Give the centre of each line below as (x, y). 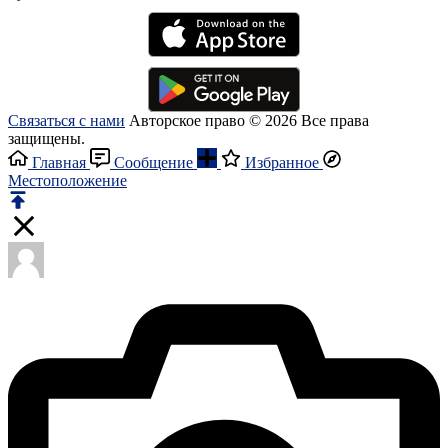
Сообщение (153, 163)
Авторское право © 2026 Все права (249, 121)
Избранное (282, 163)
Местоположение (67, 181)
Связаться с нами (66, 121)
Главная (59, 163)
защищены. (46, 139)
